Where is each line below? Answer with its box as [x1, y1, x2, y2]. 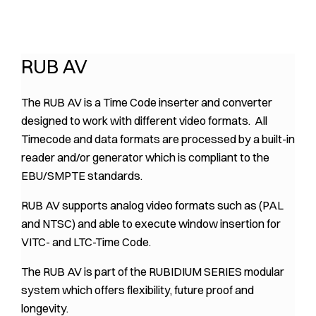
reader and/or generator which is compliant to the [21, 150, 269, 164]
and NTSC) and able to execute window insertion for [21, 216, 281, 231]
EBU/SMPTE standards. [21, 168, 142, 183]
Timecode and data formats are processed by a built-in [21, 131, 295, 146]
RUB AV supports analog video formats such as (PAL [21, 197, 284, 212]
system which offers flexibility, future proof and [21, 283, 254, 298]
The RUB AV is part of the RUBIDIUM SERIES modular [21, 265, 284, 279]
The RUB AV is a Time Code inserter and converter [21, 95, 272, 109]
